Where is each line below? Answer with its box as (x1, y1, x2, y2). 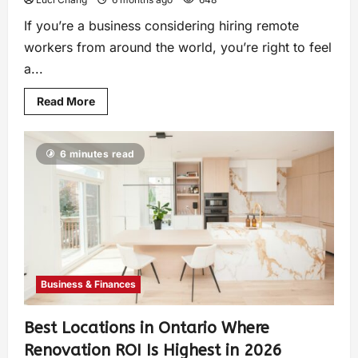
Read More (37, 93, 95, 108)
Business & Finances (41, 277, 136, 290)
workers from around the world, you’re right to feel (24, 38, 332, 55)
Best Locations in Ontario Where (24, 318, 269, 337)
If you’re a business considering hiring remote (24, 17, 299, 34)
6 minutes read (59, 147, 135, 160)
